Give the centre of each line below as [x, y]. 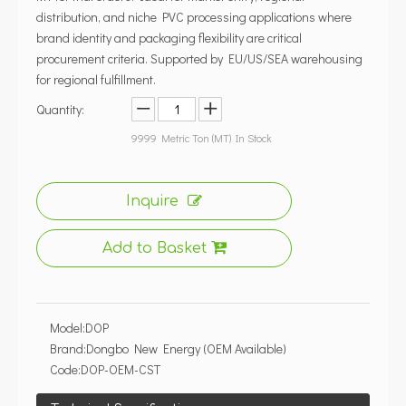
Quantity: [60, 109]
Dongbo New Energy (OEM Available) [186, 348]
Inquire [152, 201]
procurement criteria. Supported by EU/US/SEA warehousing [199, 58]
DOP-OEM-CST [121, 369]
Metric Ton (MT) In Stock [214, 138]
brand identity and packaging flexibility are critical [169, 38]
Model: [68, 328]
